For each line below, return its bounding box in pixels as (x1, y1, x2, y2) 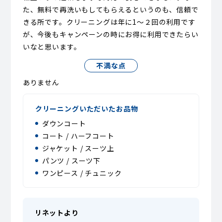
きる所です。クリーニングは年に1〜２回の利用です (22, 16, 196, 27)
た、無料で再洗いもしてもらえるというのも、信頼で (22, 4, 199, 14)
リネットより (34, 207, 79, 218)
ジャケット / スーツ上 (42, 143, 114, 153)
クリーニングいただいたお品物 (35, 103, 138, 113)
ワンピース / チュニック (42, 167, 122, 178)
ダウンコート (42, 118, 86, 128)
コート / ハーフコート (42, 130, 114, 141)
